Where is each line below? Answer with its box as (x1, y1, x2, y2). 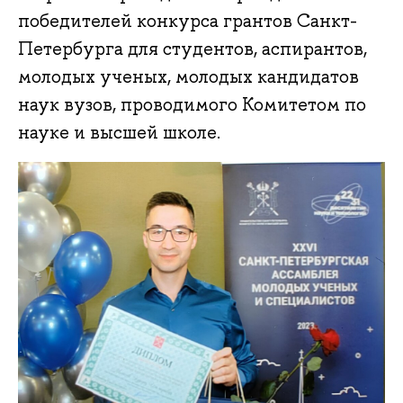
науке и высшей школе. (18, 121, 220, 145)
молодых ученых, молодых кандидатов (18, 65, 359, 89)
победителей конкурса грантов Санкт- (18, 9, 357, 33)
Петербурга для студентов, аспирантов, (18, 37, 367, 61)
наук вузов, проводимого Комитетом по (18, 93, 366, 117)
